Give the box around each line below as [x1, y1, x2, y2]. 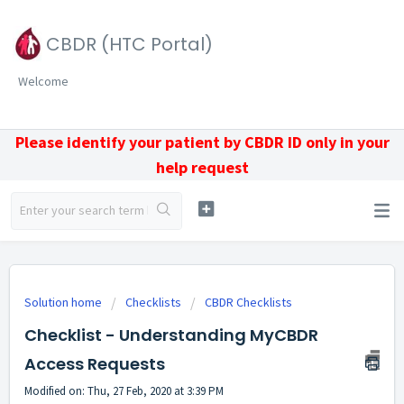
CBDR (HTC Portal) [46, 32, 213, 57]
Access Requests [24, 353, 165, 375]
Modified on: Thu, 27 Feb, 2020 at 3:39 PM [24, 383, 224, 399]
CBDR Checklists [205, 294, 292, 310]
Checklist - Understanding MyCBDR [24, 324, 318, 346]
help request [155, 157, 249, 178]
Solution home [24, 294, 105, 310]
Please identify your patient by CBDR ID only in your [14, 132, 390, 152]
